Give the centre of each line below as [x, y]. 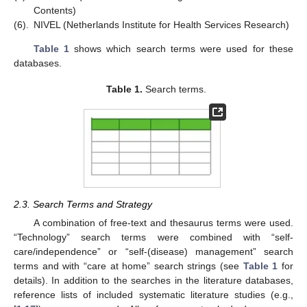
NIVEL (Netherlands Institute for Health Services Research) [161, 24]
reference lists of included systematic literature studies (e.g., [153, 295]
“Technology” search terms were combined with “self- [153, 237]
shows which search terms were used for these [181, 49]
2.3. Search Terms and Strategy [83, 205]
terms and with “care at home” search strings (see [128, 266]
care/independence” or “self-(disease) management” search [153, 252]
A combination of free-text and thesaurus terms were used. [163, 223]
